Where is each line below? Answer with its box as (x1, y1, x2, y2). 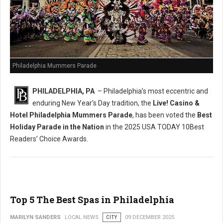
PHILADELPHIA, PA (32, 87, 95, 96)
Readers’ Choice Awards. (10, 135, 88, 143)
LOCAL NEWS (65, 214, 99, 221)
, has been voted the (132, 111, 197, 119)
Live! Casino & (153, 99, 200, 108)
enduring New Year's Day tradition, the (32, 99, 153, 108)
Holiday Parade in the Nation (10, 123, 104, 131)
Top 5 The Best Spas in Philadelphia (10, 194, 174, 206)
